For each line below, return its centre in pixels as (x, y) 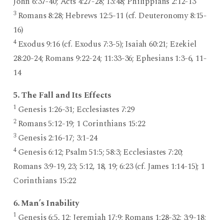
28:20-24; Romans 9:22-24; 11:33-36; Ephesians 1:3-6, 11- (110, 59)
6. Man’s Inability (46, 203)
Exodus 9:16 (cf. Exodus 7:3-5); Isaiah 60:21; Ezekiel (106, 44)
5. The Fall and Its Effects (62, 95)
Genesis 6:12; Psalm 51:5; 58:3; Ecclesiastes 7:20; (100, 152)
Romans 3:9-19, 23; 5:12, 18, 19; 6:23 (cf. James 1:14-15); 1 (109, 166)
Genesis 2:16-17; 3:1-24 (56, 138)
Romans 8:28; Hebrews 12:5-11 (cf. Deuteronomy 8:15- (111, 16)
